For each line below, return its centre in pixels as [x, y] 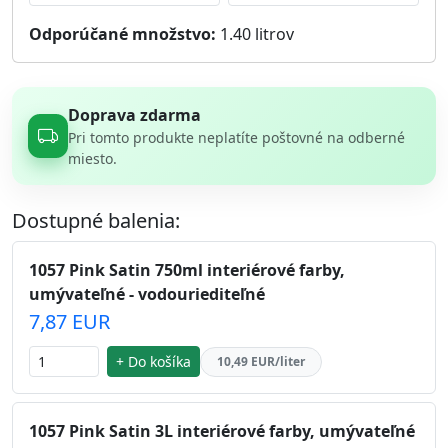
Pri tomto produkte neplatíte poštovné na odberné [236, 137]
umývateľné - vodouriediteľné [147, 294]
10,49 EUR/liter [261, 361]
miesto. [92, 158]
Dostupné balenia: [96, 220]
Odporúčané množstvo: [122, 34]
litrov [272, 34]
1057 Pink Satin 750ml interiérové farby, [187, 270]
